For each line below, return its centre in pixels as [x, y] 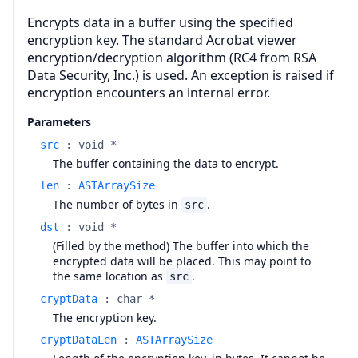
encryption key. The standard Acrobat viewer [162, 40]
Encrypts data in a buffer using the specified [160, 22]
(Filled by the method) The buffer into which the [181, 246]
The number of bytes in [117, 204]
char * [136, 299]
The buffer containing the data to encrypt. [166, 163]
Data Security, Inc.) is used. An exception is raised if [181, 75]
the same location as [109, 276]
